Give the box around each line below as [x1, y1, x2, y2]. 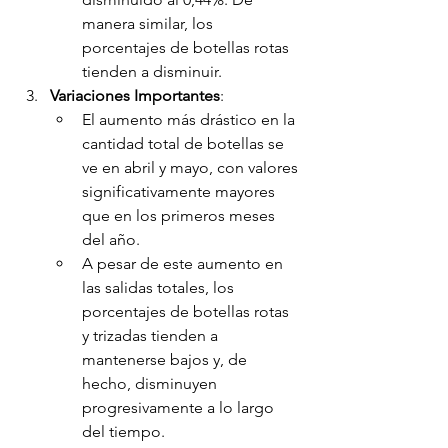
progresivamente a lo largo [82, 398, 278, 418]
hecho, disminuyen [82, 374, 221, 394]
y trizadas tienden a [82, 326, 222, 346]
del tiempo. [82, 422, 165, 442]
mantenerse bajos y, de [82, 350, 251, 370]
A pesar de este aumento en [82, 254, 287, 274]
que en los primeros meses [82, 206, 279, 226]
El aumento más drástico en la [82, 110, 299, 130]
